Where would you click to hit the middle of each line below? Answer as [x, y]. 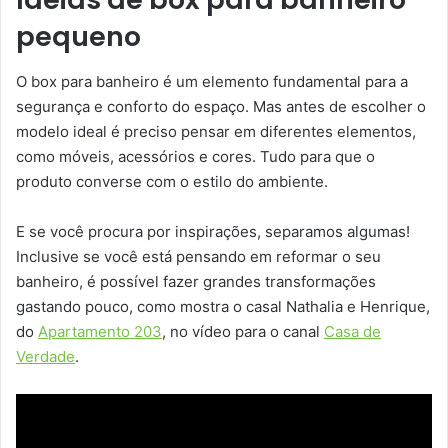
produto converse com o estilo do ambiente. [172, 181]
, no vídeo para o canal [243, 331]
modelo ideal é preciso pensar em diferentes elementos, [216, 131]
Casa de [352, 331]
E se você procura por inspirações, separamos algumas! [213, 231]
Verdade [45, 356]
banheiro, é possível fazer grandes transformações [196, 281]
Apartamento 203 [100, 331]
